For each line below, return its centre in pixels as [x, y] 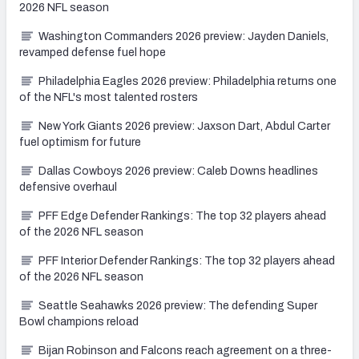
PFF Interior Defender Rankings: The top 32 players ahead [187, 261]
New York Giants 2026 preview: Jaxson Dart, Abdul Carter [184, 127]
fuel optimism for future [80, 143]
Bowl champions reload [79, 322]
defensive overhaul [68, 188]
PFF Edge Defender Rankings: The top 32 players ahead [182, 216]
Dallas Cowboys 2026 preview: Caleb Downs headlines [178, 171]
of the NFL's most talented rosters [109, 98]
